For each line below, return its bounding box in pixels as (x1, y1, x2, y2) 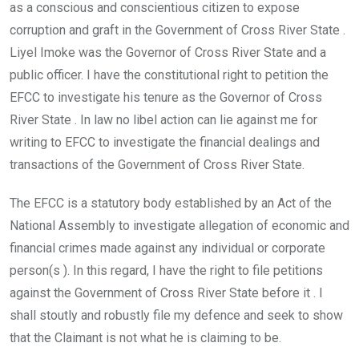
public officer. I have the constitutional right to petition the (10, 67, 329, 83)
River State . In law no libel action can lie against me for (10, 112, 317, 128)
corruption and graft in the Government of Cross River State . (10, 22, 345, 38)
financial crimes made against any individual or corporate (10, 240, 325, 256)
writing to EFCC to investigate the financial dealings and (10, 135, 320, 151)
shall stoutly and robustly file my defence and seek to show (10, 308, 343, 324)
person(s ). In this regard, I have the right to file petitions (10, 263, 323, 279)
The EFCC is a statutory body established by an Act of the (10, 196, 332, 212)
